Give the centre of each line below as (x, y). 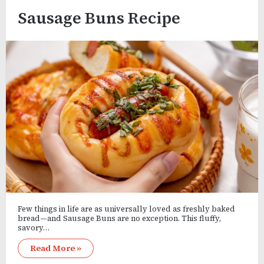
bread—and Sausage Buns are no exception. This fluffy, (119, 218)
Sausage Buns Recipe (99, 18)
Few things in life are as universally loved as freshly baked (126, 209)
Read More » (55, 248)
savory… (33, 227)
